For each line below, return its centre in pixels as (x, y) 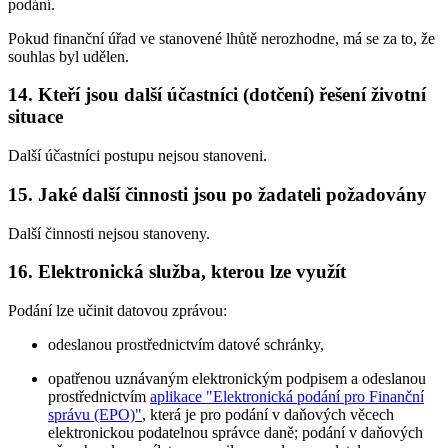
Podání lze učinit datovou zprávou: (117, 310)
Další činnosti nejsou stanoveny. (109, 233)
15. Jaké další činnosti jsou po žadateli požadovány (217, 194)
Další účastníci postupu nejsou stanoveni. (137, 156)
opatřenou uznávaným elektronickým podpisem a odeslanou (237, 378)
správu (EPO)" (95, 414)
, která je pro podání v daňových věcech (268, 414)
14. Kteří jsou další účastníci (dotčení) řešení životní (217, 95)
